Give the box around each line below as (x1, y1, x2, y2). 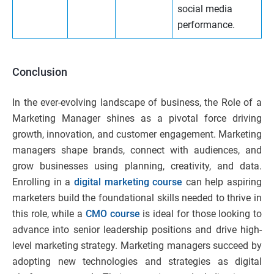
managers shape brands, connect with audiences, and (12, 144, 262, 157)
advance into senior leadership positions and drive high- (12, 224, 262, 236)
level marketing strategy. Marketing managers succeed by (12, 240, 262, 252)
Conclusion (12, 65, 67, 79)
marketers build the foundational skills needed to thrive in (12, 192, 262, 204)
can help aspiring (182, 176, 262, 188)
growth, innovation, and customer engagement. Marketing (12, 128, 262, 141)
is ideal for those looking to (139, 208, 262, 220)
